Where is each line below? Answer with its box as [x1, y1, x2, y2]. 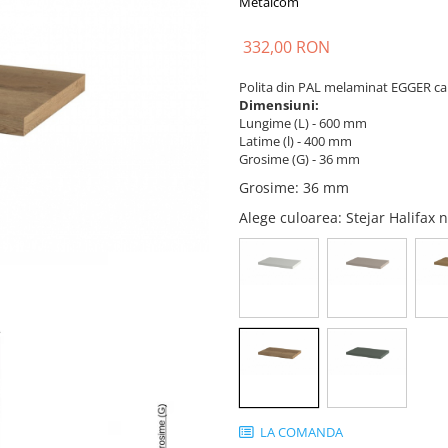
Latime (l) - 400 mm [239, 132, 352, 150]
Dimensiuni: [239, 96, 319, 114]
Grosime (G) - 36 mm [239, 150, 360, 168]
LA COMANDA [257, 423, 343, 441]
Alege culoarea [239, 208, 338, 227]
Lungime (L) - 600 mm [239, 114, 367, 132]
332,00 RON [243, 36, 330, 58]
